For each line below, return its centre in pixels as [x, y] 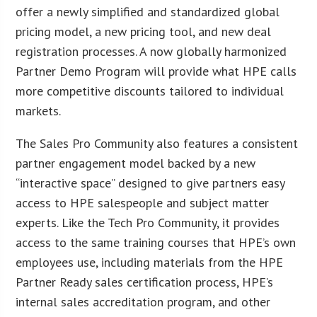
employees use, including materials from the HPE [150, 262]
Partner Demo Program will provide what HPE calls [156, 71]
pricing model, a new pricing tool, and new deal [144, 31]
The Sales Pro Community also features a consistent [157, 143]
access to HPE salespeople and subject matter [143, 202]
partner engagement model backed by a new [136, 163]
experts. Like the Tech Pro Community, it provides [148, 222]
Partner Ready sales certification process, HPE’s [145, 282]
